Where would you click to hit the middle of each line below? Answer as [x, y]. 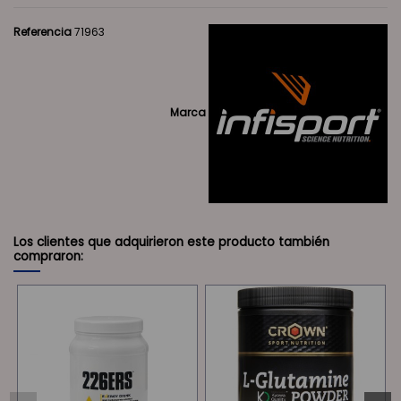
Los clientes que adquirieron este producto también [171, 242]
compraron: [48, 256]
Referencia [43, 32]
